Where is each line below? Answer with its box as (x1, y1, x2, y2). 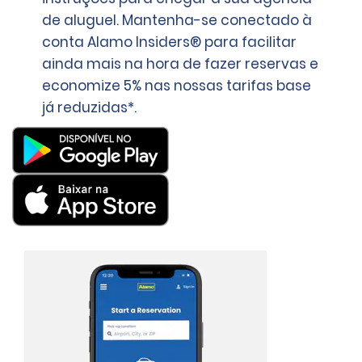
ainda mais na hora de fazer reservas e (42, 54, 319, 74)
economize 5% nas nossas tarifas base (42, 76, 312, 95)
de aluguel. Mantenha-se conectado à (42, 11, 313, 30)
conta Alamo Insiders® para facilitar (42, 32, 297, 52)
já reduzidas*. (42, 98, 137, 117)
